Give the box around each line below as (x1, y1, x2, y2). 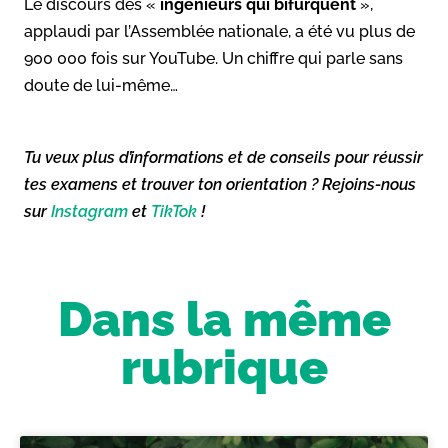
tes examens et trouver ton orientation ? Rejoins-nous (24, 174, 416, 194)
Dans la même (57, 290, 391, 347)
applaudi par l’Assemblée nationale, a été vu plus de (24, 21, 415, 41)
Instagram (51, 201, 128, 221)
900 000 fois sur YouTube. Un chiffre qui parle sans (24, 48, 403, 68)
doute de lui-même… (24, 75, 178, 95)
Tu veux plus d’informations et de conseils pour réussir (24, 147, 423, 167)
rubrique (120, 338, 328, 395)
